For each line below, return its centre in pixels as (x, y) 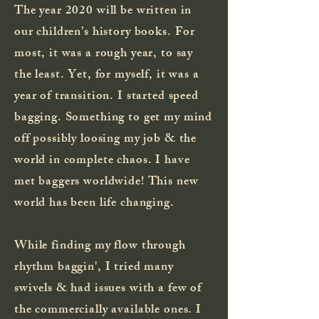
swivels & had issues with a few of (108, 289)
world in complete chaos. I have (102, 161)
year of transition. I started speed (106, 96)
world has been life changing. (94, 203)
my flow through (138, 246)
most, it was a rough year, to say (104, 54)
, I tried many (135, 267)
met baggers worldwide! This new (106, 182)
